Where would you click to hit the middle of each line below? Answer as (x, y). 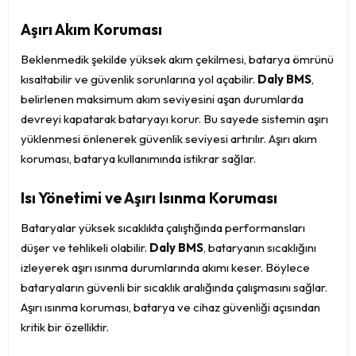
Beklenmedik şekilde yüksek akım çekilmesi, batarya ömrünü (177, 59)
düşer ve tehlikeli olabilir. (85, 248)
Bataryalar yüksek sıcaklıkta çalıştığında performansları (163, 228)
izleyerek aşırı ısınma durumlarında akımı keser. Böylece (165, 267)
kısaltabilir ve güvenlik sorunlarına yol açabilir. (139, 79)
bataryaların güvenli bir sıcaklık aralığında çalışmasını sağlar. (174, 287)
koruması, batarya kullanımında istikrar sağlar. (138, 159)
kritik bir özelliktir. (65, 327)
